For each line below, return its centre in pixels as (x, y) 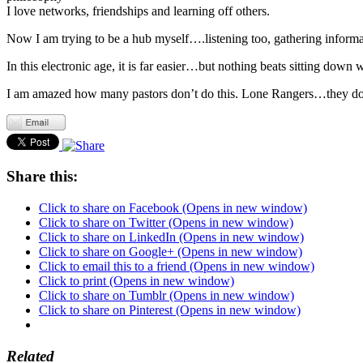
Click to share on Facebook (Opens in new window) (173, 207)
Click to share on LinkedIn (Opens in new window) (171, 237)
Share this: (42, 177)
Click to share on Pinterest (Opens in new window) (170, 310)
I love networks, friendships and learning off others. (138, 11)
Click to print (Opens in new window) (137, 280)
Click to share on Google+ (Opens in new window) (171, 251)
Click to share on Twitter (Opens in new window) (166, 222)
